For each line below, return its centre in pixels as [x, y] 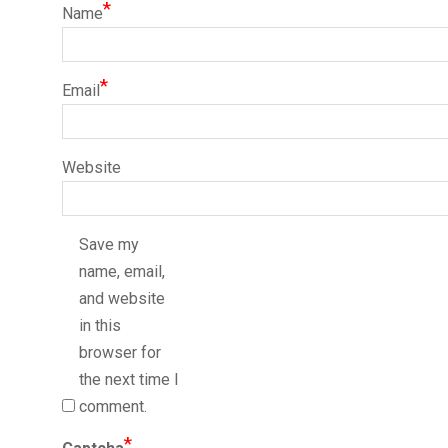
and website [122, 298]
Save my [109, 244]
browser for [120, 352]
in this [100, 325]
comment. [113, 406]
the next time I [129, 379]
